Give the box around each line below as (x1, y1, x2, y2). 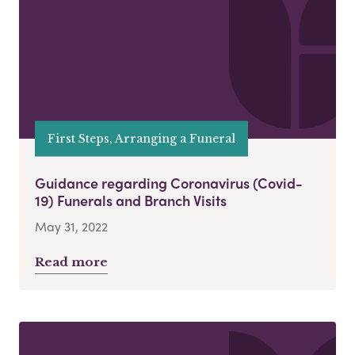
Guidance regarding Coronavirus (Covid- (35, 173, 303, 193)
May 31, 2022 (35, 217, 108, 236)
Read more (35, 254, 108, 270)
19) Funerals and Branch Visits (35, 190, 227, 211)
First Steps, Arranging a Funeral (48, 131, 235, 146)
